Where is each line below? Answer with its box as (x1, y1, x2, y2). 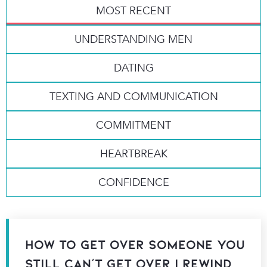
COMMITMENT (96, 118, 171, 132)
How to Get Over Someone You (24, 236, 245, 252)
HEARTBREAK (100, 147, 167, 160)
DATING (113, 61, 154, 74)
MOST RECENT (96, 4, 171, 17)
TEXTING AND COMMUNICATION (49, 89, 218, 103)
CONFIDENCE (98, 175, 169, 189)
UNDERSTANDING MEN (74, 32, 193, 46)
